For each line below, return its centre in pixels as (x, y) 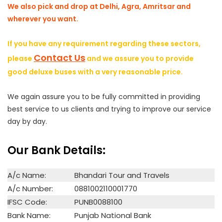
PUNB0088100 (98, 202)
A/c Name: (27, 175)
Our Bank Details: (56, 150)
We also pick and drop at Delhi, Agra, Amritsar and (99, 6)
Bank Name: (29, 215)
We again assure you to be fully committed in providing (104, 96)
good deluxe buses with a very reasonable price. (95, 72)
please (21, 58)
